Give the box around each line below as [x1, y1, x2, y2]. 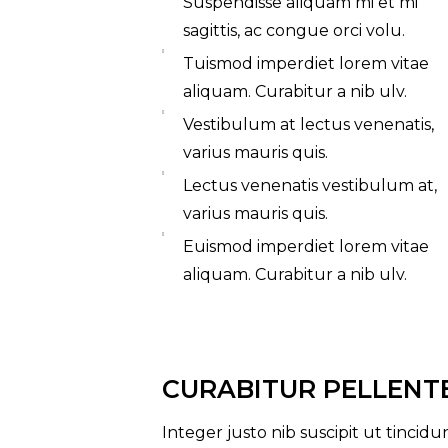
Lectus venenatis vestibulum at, [183, 176, 437, 195]
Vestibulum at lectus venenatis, [183, 115, 434, 134]
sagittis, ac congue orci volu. [183, 21, 405, 40]
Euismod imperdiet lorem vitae [183, 237, 429, 256]
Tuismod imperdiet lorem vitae [183, 54, 429, 73]
